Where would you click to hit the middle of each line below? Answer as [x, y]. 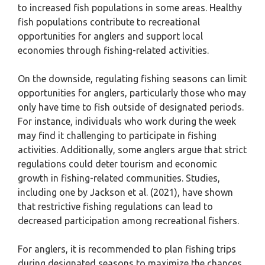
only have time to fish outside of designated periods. [131, 107]
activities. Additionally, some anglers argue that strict [132, 150]
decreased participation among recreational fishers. [128, 221]
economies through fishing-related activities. [113, 50]
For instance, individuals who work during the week [127, 121]
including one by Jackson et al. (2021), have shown [125, 192]
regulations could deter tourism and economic [117, 164]
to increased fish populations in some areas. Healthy [130, 8]
